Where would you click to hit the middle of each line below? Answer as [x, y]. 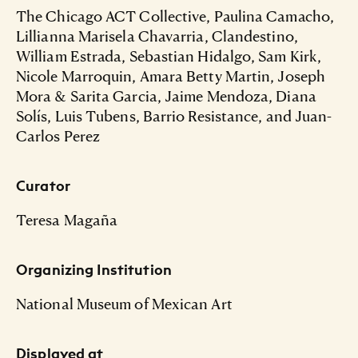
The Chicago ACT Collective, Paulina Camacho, [175, 15]
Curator [43, 185]
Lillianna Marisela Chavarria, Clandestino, [157, 35]
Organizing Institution [94, 269]
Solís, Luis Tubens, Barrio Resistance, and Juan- [174, 115]
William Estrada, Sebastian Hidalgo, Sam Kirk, [169, 55]
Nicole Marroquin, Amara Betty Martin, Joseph [171, 75]
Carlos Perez [58, 135]
